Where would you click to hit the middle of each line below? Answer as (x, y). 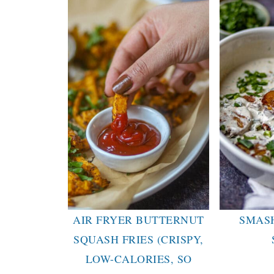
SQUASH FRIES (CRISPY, (139, 239)
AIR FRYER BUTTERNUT (139, 219)
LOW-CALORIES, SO (139, 258)
